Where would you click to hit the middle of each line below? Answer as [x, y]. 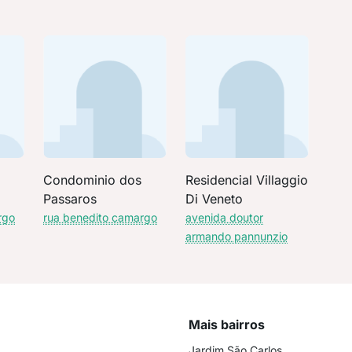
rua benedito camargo [101, 218]
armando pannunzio [236, 236]
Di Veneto [214, 199]
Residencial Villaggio [246, 180]
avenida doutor [224, 218]
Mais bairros [227, 325]
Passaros [70, 199]
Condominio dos [93, 180]
